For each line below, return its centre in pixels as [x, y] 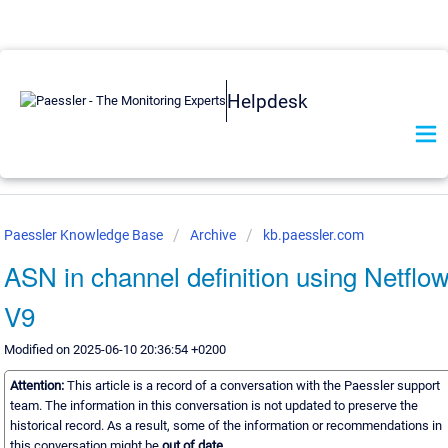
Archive [212, 235]
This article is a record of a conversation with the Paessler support [253, 386]
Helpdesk [267, 101]
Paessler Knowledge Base [84, 235]
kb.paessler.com [313, 235]
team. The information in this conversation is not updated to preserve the [213, 406]
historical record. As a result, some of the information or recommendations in [225, 426]
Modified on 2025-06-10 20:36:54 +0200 [114, 349]
